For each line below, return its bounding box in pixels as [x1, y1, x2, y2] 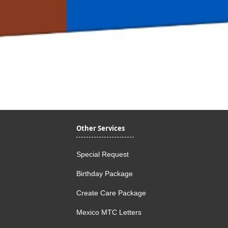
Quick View [96, 64, 132, 73]
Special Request [76, 150, 129, 159]
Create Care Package [76, 189, 146, 197]
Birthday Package [76, 169, 133, 178]
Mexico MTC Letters [76, 208, 141, 217]
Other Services [76, 124, 125, 133]
